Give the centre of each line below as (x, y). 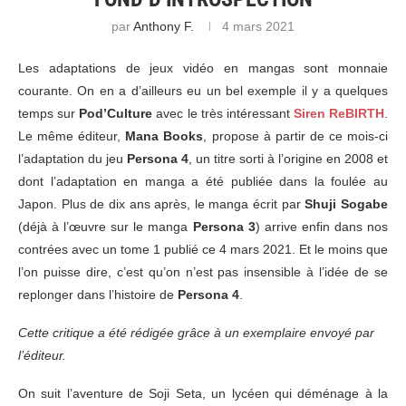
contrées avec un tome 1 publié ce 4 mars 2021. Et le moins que (203, 250)
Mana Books (164, 136)
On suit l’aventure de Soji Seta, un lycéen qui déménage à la (203, 394)
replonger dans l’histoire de (98, 295)
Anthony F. (164, 27)
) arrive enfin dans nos (322, 227)
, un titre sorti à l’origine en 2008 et (288, 159)
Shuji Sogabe (347, 204)
